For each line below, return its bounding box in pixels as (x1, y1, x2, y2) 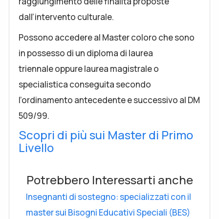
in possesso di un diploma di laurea (19, 47, 153, 59)
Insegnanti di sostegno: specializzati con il (26, 191, 191, 202)
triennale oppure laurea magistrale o (19, 63, 159, 74)
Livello (19, 139, 54, 155)
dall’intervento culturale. (19, 11, 114, 22)
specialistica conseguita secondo (19, 79, 151, 90)
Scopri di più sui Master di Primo (19, 127, 193, 143)
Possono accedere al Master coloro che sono (19, 32, 195, 43)
